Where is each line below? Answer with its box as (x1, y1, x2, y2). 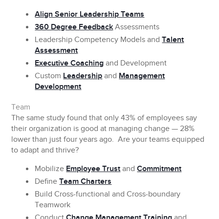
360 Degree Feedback (35, 22, 113, 32)
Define (35, 177, 60, 186)
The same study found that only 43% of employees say (11, 113, 197, 123)
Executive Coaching (35, 59, 104, 68)
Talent (162, 35, 184, 44)
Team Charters (59, 177, 112, 186)
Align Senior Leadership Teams (35, 10, 145, 19)
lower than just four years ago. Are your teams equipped (11, 135, 205, 144)
